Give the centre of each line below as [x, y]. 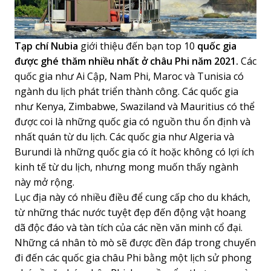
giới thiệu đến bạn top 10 [138, 46]
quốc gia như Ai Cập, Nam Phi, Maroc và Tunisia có [129, 76]
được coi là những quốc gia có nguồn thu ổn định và [132, 121]
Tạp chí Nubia [46, 46]
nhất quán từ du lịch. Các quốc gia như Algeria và [124, 136]
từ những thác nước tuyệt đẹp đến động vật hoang [130, 212]
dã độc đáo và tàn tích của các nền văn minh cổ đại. [129, 227]
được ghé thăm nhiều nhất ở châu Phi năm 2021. [126, 61]
